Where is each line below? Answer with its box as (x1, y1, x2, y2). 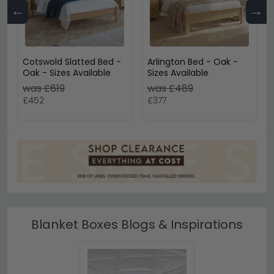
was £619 (23, 81, 65, 96)
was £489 (147, 81, 193, 96)
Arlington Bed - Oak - (147, 56, 238, 68)
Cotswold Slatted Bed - (23, 56, 121, 68)
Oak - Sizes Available (23, 67, 111, 80)
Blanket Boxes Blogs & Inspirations (31, 215, 243, 233)
